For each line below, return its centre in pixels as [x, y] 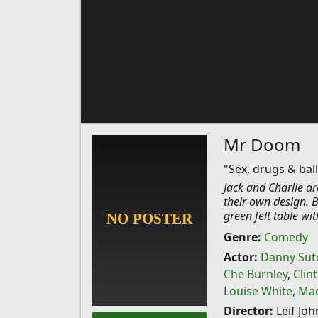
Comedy [286, 237]
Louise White [258, 291]
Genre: [242, 237]
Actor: [240, 257]
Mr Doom [262, 144]
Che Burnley [255, 274]
